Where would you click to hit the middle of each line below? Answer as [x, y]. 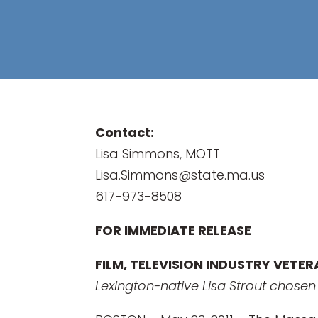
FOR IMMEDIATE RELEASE [174, 230]
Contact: [125, 132]
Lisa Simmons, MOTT [158, 153]
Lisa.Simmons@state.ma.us [180, 175]
